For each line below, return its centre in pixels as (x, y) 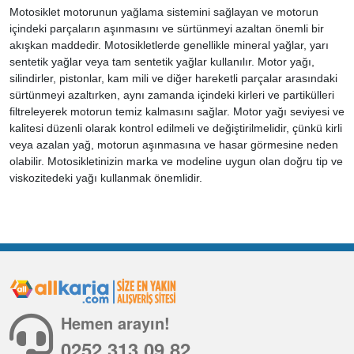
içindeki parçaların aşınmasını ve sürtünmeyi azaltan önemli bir (167, 28)
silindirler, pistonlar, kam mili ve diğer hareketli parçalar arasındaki (173, 78)
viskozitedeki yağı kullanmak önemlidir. (106, 177)
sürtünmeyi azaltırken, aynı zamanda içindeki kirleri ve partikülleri (172, 94)
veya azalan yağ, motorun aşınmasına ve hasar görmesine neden (174, 144)
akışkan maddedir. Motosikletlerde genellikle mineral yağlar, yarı (169, 45)
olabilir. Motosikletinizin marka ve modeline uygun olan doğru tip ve (176, 161)
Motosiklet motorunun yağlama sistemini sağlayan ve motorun (164, 11)
